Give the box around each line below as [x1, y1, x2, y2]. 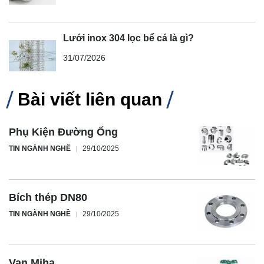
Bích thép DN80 [9, 192, 87, 203]
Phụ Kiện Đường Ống [9, 126, 118, 138]
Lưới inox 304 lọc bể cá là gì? [63, 33, 194, 44]
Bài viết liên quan [18, 90, 162, 110]
